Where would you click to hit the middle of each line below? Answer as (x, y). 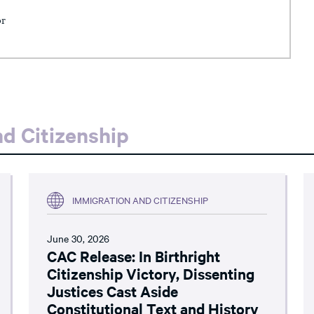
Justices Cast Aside (113, 291)
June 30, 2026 (78, 238)
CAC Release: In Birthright (134, 255)
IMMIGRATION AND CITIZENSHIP (141, 200)
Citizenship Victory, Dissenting (151, 273)
